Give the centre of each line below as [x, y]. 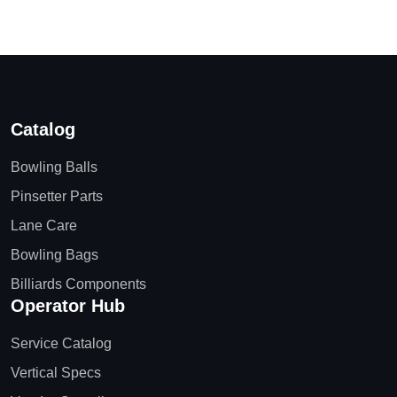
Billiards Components [78, 284]
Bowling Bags [54, 255]
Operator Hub [68, 306]
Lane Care [44, 226]
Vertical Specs [56, 373]
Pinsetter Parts [57, 197]
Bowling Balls [54, 167]
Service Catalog [61, 344]
